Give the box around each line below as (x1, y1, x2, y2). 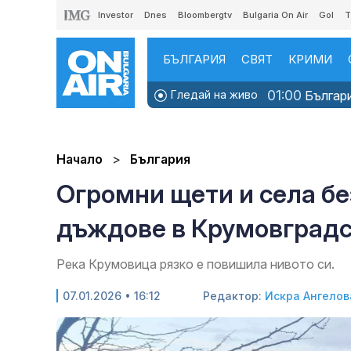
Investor (98, 9, 133, 20)
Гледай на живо (168, 88, 258, 101)
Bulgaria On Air (243, 9, 308, 20)
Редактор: (203, 289, 265, 303)
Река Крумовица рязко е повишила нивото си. (56, 256, 335, 273)
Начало (56, 151, 103, 168)
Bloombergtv (178, 9, 232, 20)
